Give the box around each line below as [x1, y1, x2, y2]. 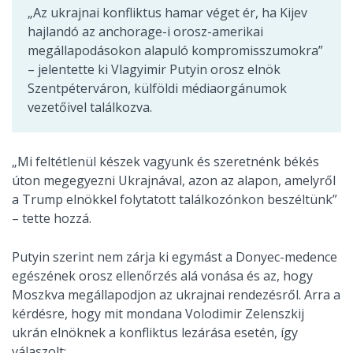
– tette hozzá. [12, 210, 91, 228]
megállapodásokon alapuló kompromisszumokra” [28, 42, 323, 60]
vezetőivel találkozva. [28, 98, 152, 117]
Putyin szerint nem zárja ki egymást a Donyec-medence [12, 248, 337, 266]
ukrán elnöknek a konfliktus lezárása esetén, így [12, 324, 298, 342]
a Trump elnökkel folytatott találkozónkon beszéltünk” [12, 191, 337, 209]
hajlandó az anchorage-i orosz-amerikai [28, 23, 263, 41]
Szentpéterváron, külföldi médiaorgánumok [28, 80, 287, 98]
